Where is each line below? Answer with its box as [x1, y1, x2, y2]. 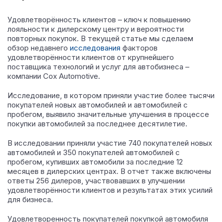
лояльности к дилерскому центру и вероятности [7, 24, 184, 34]
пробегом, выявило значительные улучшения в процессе [7, 110, 209, 119]
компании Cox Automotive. [7, 71, 100, 81]
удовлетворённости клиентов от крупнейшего [7, 53, 174, 62]
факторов [120, 43, 158, 53]
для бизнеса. [7, 195, 53, 204]
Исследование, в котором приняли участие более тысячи [7, 91, 215, 100]
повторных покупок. [7, 34, 79, 43]
